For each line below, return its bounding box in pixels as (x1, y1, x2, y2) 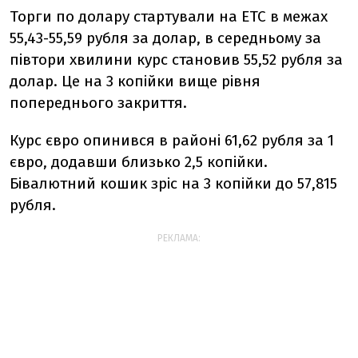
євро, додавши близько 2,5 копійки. (10, 153, 268, 171)
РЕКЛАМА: (157, 233, 201, 244)
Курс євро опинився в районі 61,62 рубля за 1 (10, 131, 334, 149)
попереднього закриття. (10, 93, 187, 112)
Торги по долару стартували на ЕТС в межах (10, 7, 328, 26)
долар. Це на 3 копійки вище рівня (10, 72, 261, 90)
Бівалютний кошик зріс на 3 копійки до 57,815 (10, 174, 337, 193)
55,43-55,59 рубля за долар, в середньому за (10, 29, 321, 47)
